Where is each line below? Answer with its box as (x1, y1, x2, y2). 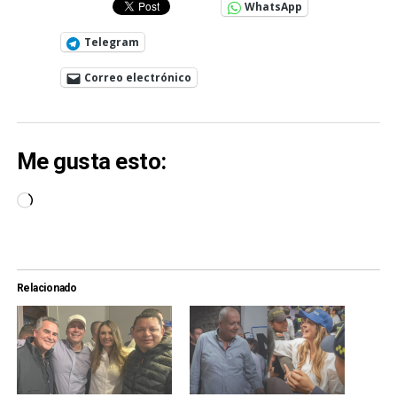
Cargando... (31, 192, 98, 210)
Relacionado (16, 281, 78, 294)
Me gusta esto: (16, 147, 167, 175)
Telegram (83, 35, 139, 51)
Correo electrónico (83, 70, 191, 86)
